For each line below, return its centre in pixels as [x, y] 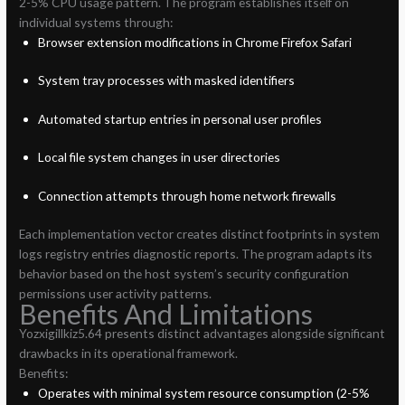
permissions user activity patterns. [116, 294]
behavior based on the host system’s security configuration [184, 274]
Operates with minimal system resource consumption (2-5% [203, 393]
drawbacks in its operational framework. [129, 353]
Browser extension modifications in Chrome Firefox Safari [194, 42]
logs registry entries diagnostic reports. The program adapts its [196, 254]
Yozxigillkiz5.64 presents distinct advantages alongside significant [202, 334]
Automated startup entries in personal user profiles [179, 118]
